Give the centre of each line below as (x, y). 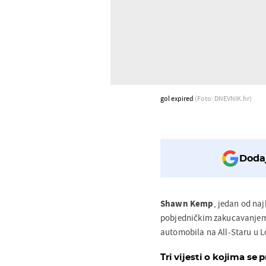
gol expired (178, 98)
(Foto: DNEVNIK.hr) (223, 98)
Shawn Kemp (187, 203)
